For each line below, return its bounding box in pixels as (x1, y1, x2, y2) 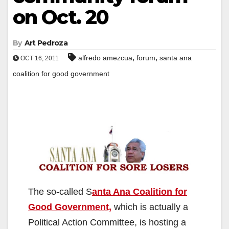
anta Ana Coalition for (92, 187, 187, 197)
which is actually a (111, 202, 188, 213)
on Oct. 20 (13, 5, 109, 29)
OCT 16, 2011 (19, 54, 59, 62)
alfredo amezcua (78, 53, 132, 62)
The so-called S (28, 187, 92, 197)
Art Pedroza (24, 38, 67, 48)
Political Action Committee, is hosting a (28, 217, 186, 228)
